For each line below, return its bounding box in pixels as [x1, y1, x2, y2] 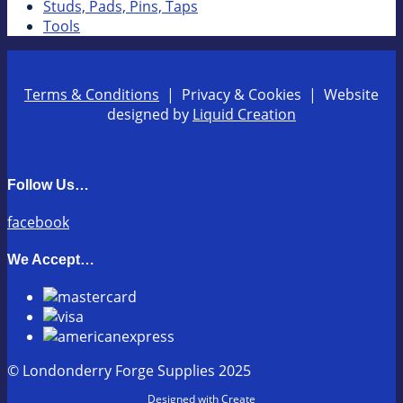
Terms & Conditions [24, 84, 159, 104]
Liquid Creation [193, 103, 296, 124]
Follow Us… [7, 177, 89, 193]
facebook [7, 212, 69, 233]
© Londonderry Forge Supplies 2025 [7, 360, 251, 381]
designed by [107, 103, 193, 124]
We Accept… [7, 251, 94, 267]
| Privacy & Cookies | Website [159, 84, 379, 104]
